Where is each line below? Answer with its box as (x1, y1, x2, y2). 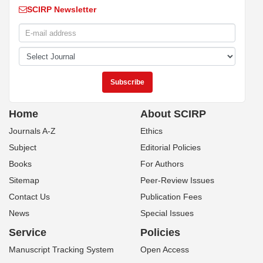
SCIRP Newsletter (27, 5, 96, 14)
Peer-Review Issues (140, 176, 214, 185)
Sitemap (9, 176, 39, 185)
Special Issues (140, 208, 194, 218)
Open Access (140, 245, 189, 254)
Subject (9, 143, 36, 152)
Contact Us (9, 192, 50, 201)
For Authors (140, 159, 184, 168)
